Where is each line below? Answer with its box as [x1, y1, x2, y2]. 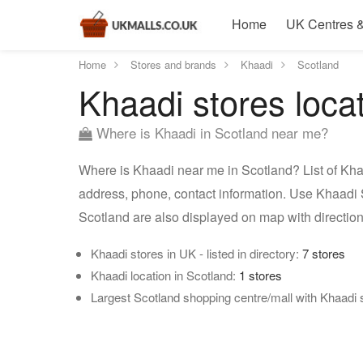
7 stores [302, 245, 345, 262]
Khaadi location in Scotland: [91, 267, 239, 284]
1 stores [239, 267, 282, 284]
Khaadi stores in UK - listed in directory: [91, 245, 302, 262]
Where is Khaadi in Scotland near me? [92, 122, 328, 143]
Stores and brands [130, 57, 216, 72]
